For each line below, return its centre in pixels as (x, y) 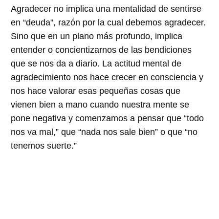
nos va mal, (33, 132)
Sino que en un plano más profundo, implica (97, 36)
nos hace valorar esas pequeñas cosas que (96, 91)
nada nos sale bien (118, 132)
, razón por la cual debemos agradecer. (130, 23)
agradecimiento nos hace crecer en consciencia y (107, 77)
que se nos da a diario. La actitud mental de (96, 64)
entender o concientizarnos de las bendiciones (101, 50)
